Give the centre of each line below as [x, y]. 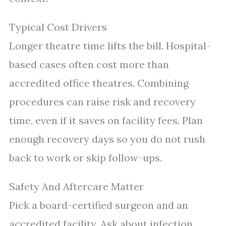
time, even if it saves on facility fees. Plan [106, 120]
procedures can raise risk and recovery [102, 102]
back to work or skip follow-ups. [86, 158]
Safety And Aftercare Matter [76, 186]
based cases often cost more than [89, 64]
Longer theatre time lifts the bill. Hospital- [110, 46]
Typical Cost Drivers [58, 27]
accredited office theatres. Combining [99, 83]
